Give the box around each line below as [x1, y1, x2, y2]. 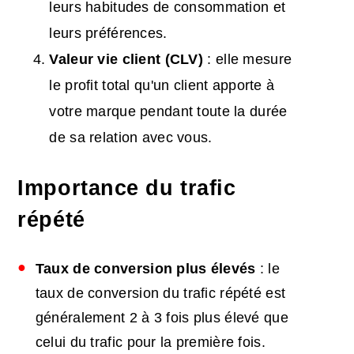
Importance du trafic [17, 176, 236, 201]
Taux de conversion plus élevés [35, 261, 256, 277]
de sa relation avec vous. [49, 130, 213, 146]
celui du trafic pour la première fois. [35, 334, 265, 351]
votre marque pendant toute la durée [49, 104, 288, 120]
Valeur [49, 51, 98, 68]
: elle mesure [203, 51, 292, 68]
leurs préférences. [49, 25, 168, 42]
